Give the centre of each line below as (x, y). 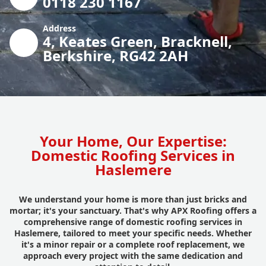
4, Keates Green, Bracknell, (137, 41)
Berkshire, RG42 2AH (115, 55)
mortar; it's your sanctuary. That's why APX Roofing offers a (133, 210)
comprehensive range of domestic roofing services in (133, 221)
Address (59, 28)
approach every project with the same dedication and (133, 255)
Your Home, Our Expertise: (133, 141)
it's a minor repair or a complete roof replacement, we (133, 244)
